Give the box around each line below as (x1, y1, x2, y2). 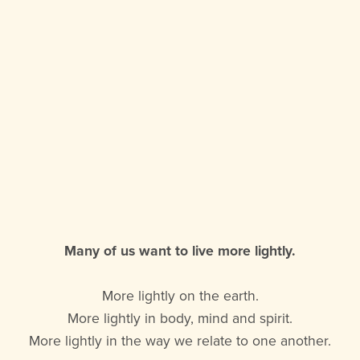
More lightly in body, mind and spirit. (67, 309, 292, 327)
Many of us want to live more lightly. (64, 242, 296, 260)
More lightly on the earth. (101, 287, 259, 305)
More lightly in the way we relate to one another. (29, 332, 331, 350)
